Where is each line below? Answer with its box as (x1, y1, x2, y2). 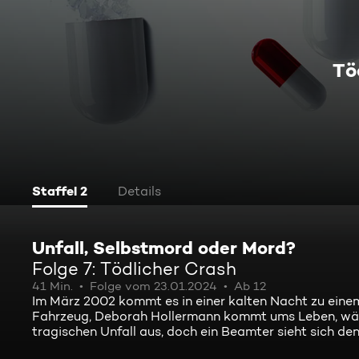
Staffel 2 (32, 183, 87, 199)
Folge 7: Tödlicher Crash (32, 258, 236, 279)
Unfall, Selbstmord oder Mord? (32, 236, 296, 259)
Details (118, 184, 161, 199)
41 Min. (32, 279, 73, 293)
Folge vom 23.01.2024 (90, 279, 217, 293)
